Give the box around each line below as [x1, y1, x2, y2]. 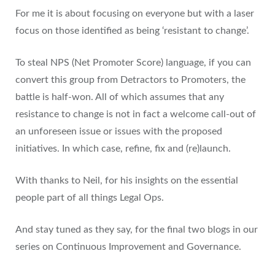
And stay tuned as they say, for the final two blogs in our [15, 225, 258, 234]
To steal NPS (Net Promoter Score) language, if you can [15, 58, 251, 68]
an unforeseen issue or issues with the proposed [15, 126, 222, 136]
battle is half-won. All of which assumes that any [15, 92, 224, 102]
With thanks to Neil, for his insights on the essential [15, 176, 238, 185]
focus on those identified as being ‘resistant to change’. [15, 26, 249, 36]
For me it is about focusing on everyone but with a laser [15, 9, 254, 18]
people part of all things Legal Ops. [15, 193, 164, 203]
